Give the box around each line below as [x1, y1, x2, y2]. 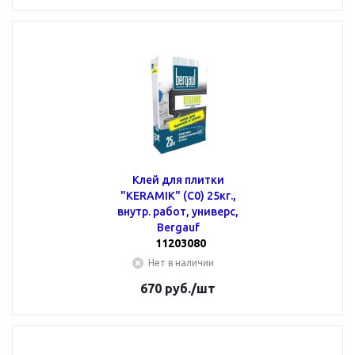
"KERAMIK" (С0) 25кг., [120, 189, 236, 202]
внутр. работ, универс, [117, 205, 239, 218]
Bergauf [156, 221, 200, 234]
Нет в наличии [148, 258, 214, 268]
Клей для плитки [132, 174, 224, 186]
